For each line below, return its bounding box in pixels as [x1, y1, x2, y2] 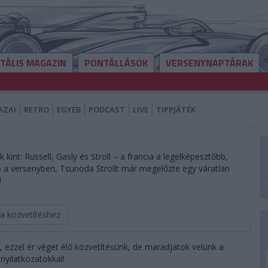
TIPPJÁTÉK [156, 104, 196, 115]
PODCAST [89, 104, 125, 115]
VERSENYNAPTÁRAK [166, 56, 253, 70]
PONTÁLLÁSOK [84, 56, 148, 70]
